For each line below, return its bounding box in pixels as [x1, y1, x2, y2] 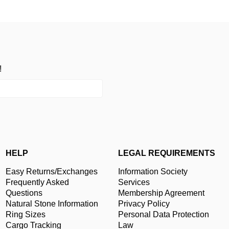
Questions [6, 189, 42, 197]
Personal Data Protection [118, 210, 209, 219]
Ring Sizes [6, 210, 45, 219]
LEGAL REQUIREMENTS [118, 149, 215, 157]
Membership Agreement [118, 189, 204, 197]
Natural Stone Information [6, 199, 98, 208]
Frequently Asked [6, 178, 69, 187]
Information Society [118, 167, 188, 176]
